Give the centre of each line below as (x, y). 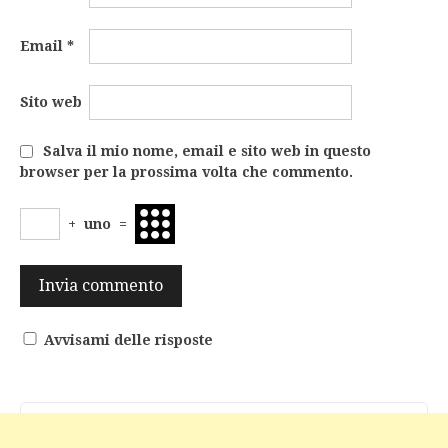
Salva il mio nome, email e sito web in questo (207, 151)
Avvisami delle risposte (128, 340)
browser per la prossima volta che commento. (186, 172)
